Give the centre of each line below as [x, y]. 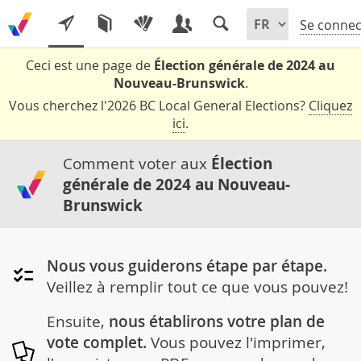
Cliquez [330, 106]
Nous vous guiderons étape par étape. [187, 266]
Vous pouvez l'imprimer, [236, 342]
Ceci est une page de [90, 65]
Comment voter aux [137, 163]
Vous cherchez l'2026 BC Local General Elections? [159, 106]
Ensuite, [77, 322]
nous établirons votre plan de [216, 322]
